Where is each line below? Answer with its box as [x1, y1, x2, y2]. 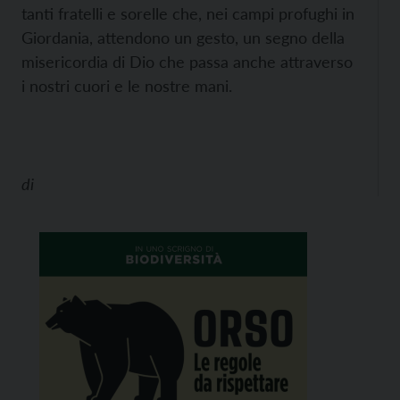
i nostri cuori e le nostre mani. [21, 76, 232, 96]
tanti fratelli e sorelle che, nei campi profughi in [21, 4, 354, 23]
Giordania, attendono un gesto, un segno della [21, 28, 345, 47]
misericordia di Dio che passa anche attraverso [21, 52, 353, 71]
